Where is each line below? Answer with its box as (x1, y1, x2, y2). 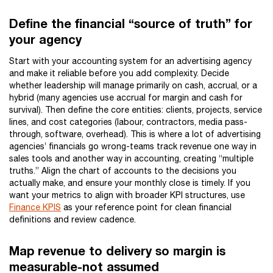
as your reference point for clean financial (61, 202, 232, 212)
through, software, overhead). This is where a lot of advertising (9, 129, 261, 139)
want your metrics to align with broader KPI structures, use (9, 190, 245, 200)
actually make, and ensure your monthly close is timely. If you (9, 178, 250, 188)
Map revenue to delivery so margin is (9, 243, 225, 258)
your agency (9, 32, 82, 46)
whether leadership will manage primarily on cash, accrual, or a (9, 80, 257, 90)
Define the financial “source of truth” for (9, 16, 252, 30)
